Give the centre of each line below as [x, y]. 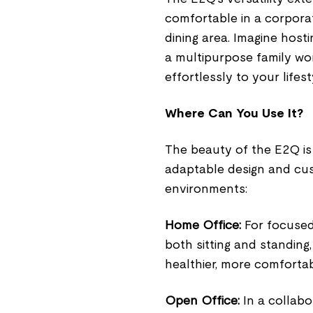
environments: [206, 188]
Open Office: [202, 300]
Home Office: [203, 225]
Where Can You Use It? [234, 113]
